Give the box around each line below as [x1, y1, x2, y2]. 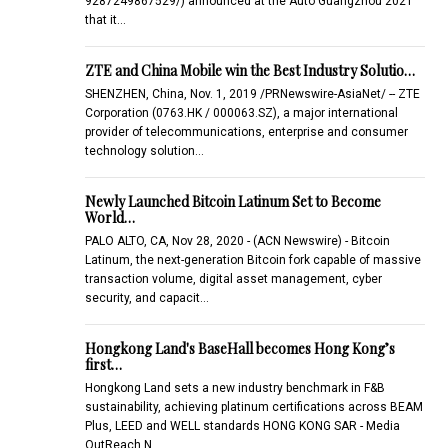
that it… [84, 12, 126, 27]
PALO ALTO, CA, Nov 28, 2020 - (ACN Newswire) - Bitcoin [84, 233, 390, 248]
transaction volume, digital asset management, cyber [84, 271, 382, 286]
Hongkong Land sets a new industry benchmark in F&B [84, 380, 385, 395]
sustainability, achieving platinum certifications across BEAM [84, 399, 423, 414]
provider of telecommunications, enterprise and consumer [84, 124, 408, 139]
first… [84, 354, 122, 374]
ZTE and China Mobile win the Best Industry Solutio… [84, 60, 415, 80]
